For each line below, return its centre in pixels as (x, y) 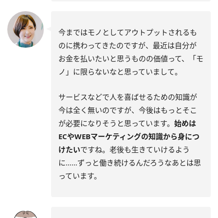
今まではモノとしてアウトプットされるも (128, 32)
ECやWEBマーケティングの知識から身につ (129, 136)
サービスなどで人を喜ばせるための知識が (128, 97)
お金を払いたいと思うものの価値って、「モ (131, 58)
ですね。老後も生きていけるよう (135, 149)
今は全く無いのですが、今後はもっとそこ (128, 110)
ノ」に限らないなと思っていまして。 (120, 71)
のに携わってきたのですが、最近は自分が (127, 45)
